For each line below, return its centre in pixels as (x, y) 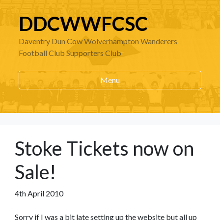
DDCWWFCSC (83, 24)
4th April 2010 (39, 193)
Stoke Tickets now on (104, 148)
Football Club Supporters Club (70, 53)
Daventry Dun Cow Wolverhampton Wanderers (98, 41)
